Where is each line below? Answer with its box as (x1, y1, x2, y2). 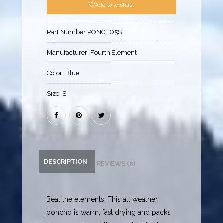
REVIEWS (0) (97, 160, 136, 168)
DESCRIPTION (44, 158, 88, 166)
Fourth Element (90, 49, 137, 57)
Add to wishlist (94, 1, 134, 9)
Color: (47, 69, 66, 77)
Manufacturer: (47, 49, 91, 57)
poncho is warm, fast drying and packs (46, 208, 171, 217)
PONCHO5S (87, 28, 122, 36)
